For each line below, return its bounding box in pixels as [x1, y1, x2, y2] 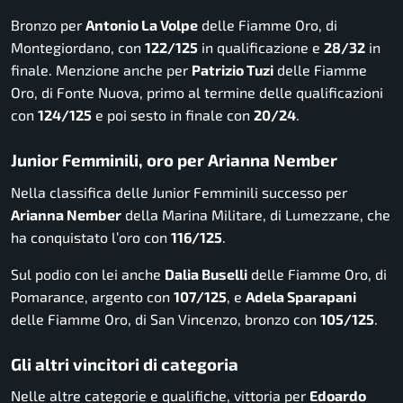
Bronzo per [11, 15, 85, 33]
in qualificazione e [198, 38, 324, 56]
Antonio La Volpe [85, 15, 198, 33]
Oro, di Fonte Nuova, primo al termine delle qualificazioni [11, 83, 383, 101]
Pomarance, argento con [11, 287, 174, 305]
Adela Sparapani [246, 287, 356, 305]
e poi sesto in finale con [92, 105, 254, 123]
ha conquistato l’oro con [11, 228, 171, 246]
